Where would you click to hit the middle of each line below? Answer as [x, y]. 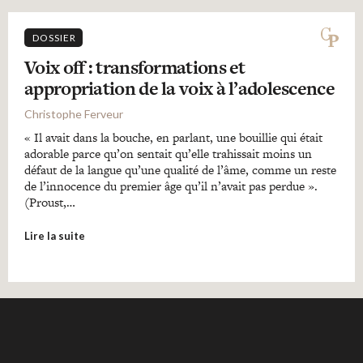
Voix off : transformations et [135, 67]
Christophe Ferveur [74, 114]
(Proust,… [50, 202]
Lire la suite [55, 236]
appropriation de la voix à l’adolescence [179, 88]
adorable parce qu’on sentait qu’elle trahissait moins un [168, 154]
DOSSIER [54, 38]
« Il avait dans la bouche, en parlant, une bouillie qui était [173, 137]
